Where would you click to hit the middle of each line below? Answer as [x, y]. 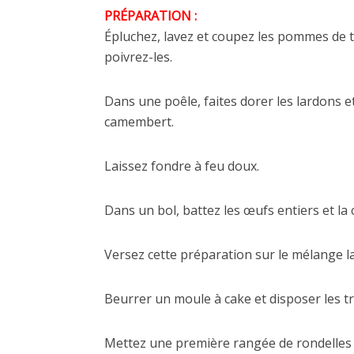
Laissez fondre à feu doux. [182, 166]
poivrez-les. [138, 57]
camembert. [139, 122]
